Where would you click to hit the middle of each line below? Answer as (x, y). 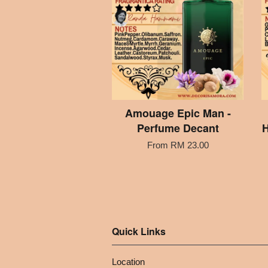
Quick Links (139, 231)
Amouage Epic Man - (178, 113)
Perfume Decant (178, 128)
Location (128, 261)
